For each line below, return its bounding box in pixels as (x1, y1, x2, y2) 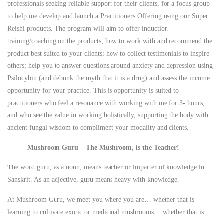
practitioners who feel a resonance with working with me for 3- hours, (7, 99, 205, 107)
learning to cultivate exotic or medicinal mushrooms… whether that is (7, 208, 204, 216)
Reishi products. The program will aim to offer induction (7, 24, 168, 32)
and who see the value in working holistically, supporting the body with (7, 111, 208, 119)
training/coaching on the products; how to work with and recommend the (7, 37, 212, 45)
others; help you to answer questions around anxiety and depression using (7, 61, 213, 69)
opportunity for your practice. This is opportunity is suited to (7, 86, 179, 94)
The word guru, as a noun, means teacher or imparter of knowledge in (7, 163, 204, 171)
